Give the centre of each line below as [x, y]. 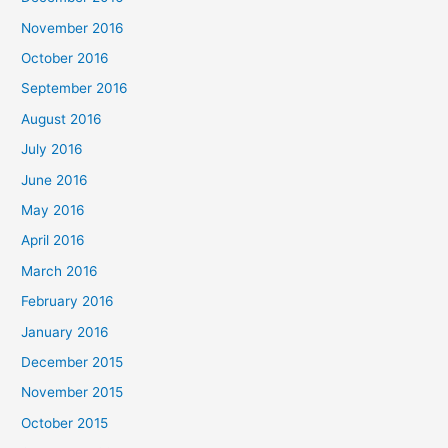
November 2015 [72, 392]
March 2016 [60, 270]
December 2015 [72, 362]
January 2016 [65, 331]
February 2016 [68, 301]
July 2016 [52, 149]
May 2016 [53, 209]
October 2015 [65, 422]
